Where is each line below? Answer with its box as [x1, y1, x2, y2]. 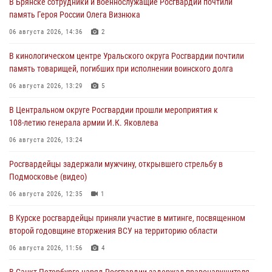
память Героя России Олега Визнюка [9, 9, 140, 19]
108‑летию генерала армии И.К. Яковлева [9, 117, 158, 127]
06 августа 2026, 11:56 [9, 243, 83, 252]
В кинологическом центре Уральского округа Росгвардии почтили [9, 50, 244, 61]
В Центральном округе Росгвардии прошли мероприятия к [9, 104, 218, 115]
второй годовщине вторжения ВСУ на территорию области [9, 225, 217, 236]
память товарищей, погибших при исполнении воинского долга [9, 63, 233, 73]
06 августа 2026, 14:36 [9, 27, 83, 36]
